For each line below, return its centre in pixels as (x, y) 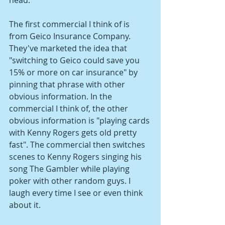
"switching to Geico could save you (75, 60)
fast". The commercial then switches (78, 144)
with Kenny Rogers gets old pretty (74, 132)
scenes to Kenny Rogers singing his (76, 156)
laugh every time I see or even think (77, 193)
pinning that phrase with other (68, 84)
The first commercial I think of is (70, 24)
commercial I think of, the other (70, 108)
